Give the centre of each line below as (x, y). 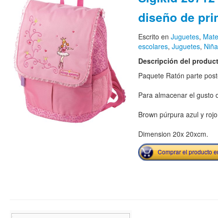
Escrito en (154, 36)
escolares (153, 46)
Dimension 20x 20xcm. (173, 134)
